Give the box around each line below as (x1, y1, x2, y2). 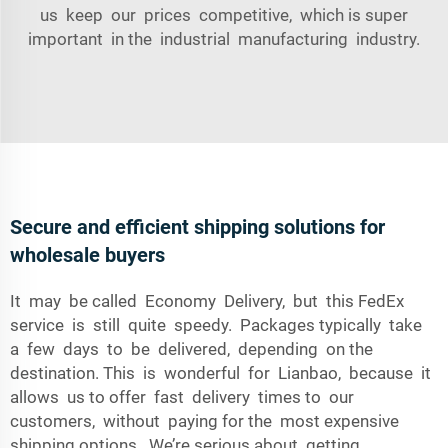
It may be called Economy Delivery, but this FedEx (10, 291, 404, 311)
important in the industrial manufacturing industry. (28, 29, 420, 49)
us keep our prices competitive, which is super (40, 5, 408, 25)
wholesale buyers (10, 243, 165, 267)
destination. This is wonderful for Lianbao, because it (10, 363, 435, 383)
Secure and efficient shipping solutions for (10, 215, 385, 239)
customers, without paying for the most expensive (10, 411, 399, 431)
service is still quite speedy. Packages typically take (10, 315, 422, 335)
